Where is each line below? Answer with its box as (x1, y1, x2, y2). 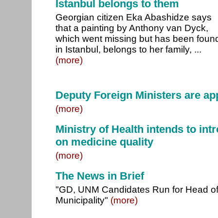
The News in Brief (55, 170, 144, 182)
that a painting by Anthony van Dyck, (55, 23, 208, 33)
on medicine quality (55, 136, 153, 148)
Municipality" (55, 195, 110, 205)
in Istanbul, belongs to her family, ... (55, 44, 201, 54)
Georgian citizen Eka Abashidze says (55, 12, 212, 22)
